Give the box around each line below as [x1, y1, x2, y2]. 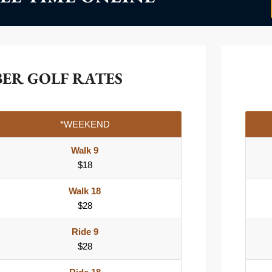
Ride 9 [71, 226, 98, 237]
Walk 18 [69, 186, 101, 197]
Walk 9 [71, 145, 98, 156]
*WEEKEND [59, 119, 110, 130]
